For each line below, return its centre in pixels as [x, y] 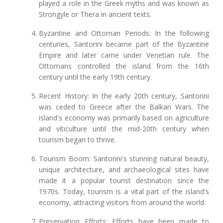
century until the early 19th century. [96, 77]
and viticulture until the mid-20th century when [124, 129]
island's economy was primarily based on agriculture [124, 118]
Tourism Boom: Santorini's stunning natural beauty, [124, 159]
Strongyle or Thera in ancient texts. [95, 14]
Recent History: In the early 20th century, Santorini [124, 96]
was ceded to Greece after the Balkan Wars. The [124, 107]
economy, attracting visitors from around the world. [122, 203]
